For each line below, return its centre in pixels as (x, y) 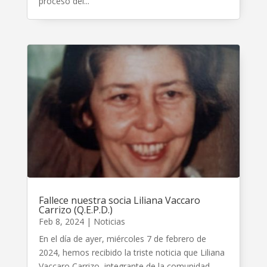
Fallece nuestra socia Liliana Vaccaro (119, 201)
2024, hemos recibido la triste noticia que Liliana (131, 253)
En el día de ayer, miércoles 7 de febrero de (122, 239)
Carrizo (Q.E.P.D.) (75, 210)
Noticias (109, 222)
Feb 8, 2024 (61, 222)
